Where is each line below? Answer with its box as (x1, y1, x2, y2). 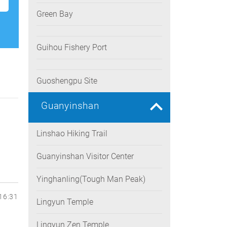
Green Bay (36, 9, 73, 19)
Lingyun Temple (36, 197, 93, 207)
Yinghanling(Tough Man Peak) (36, 174, 145, 184)
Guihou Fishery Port (36, 43, 107, 52)
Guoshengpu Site (36, 76, 97, 86)
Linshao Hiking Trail (36, 129, 107, 138)
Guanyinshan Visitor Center (36, 152, 134, 161)
